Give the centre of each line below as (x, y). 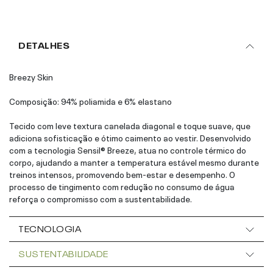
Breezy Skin (31, 76)
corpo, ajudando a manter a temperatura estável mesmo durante (134, 161)
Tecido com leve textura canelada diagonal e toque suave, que (130, 125)
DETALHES (44, 44)
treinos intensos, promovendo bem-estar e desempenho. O (122, 173)
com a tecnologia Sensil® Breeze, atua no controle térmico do (128, 149)
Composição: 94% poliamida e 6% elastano (90, 100)
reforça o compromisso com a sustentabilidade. (101, 198)
